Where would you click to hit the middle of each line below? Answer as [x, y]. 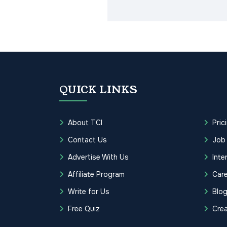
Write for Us [89, 192]
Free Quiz [84, 209]
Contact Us [87, 140]
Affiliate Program [96, 175]
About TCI [85, 123]
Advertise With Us [98, 157]
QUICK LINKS [98, 90]
